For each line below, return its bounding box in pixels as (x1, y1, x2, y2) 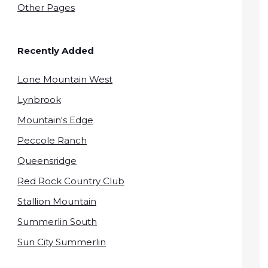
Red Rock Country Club (17, 175, 124, 187)
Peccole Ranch (17, 134, 87, 146)
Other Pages (17, 1, 75, 13)
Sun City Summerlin (17, 236, 106, 248)
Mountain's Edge (17, 114, 93, 126)
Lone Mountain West (17, 73, 112, 85)
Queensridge (17, 154, 77, 166)
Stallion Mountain (17, 195, 96, 207)
